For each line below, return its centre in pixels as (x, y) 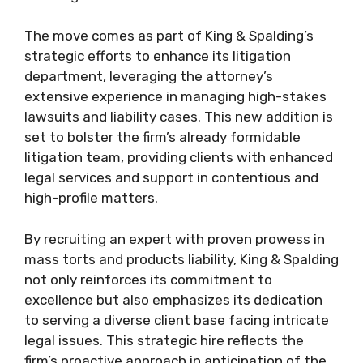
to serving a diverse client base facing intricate (177, 320)
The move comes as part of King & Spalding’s (169, 36)
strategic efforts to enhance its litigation (158, 56)
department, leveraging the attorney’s (149, 76)
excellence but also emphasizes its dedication (173, 299)
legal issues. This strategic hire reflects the (164, 340)
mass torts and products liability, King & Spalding (181, 259)
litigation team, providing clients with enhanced (179, 157)
